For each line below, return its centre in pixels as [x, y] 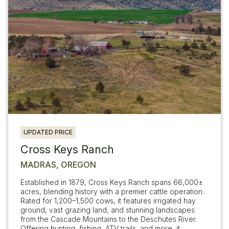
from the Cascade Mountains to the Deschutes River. [109, 219]
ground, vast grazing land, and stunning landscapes [108, 210]
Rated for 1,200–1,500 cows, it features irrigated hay [108, 200]
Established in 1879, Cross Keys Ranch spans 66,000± [112, 182]
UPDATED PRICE [48, 132]
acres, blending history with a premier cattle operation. [112, 191]
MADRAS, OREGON [58, 164]
